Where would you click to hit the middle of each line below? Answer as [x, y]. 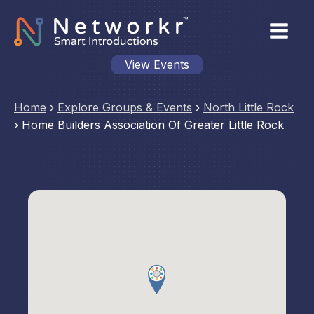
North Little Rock [248, 107]
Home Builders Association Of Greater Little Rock [153, 125]
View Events [157, 64]
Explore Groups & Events [125, 107]
